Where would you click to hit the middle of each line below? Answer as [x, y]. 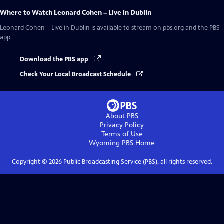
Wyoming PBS [111, 143]
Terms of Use [122, 134]
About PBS [122, 116]
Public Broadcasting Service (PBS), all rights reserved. [137, 162]
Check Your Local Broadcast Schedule [76, 75]
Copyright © [30, 162]
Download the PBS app [55, 59]
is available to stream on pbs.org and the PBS [155, 28]
